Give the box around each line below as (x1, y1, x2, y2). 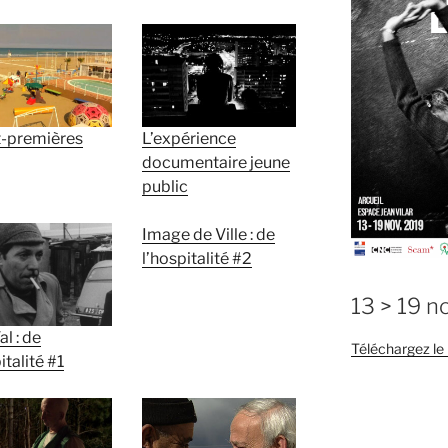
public (141, 177, 188, 197)
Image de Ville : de (141, 225, 275, 245)
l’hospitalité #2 (141, 249, 252, 269)
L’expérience (141, 129, 236, 149)
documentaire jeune (141, 153, 290, 173)
